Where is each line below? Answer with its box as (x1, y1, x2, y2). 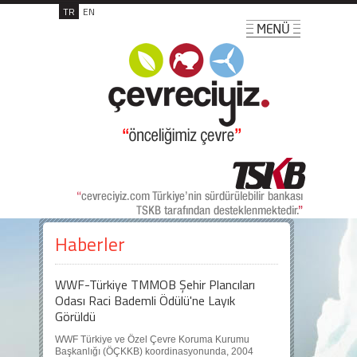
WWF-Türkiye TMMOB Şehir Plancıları (55, 275, 255, 294)
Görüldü (55, 307, 96, 326)
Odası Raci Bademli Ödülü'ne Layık (55, 291, 235, 310)
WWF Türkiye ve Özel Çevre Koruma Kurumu (55, 334, 249, 345)
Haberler (55, 230, 125, 258)
